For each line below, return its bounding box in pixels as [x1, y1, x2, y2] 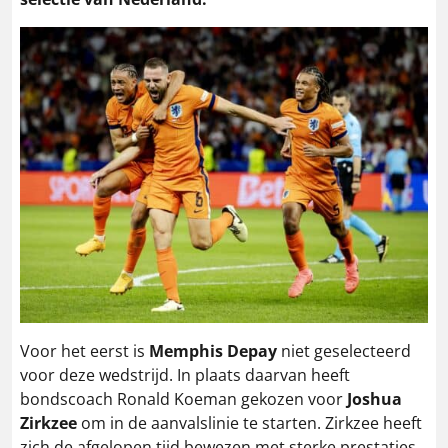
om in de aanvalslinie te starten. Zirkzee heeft [77, 411, 422, 434]
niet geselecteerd [277, 339, 411, 362]
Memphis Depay [149, 339, 277, 362]
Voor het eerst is [20, 339, 149, 362]
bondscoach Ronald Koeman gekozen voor [20, 387, 347, 410]
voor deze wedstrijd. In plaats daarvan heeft [20, 363, 350, 386]
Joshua [347, 387, 402, 410]
